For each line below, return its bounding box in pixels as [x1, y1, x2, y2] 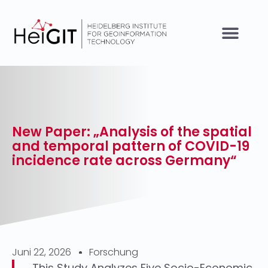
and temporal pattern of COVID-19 [12, 137, 249, 156]
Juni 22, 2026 [12, 245, 71, 259]
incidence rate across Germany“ [12, 151, 237, 170]
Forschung [89, 245, 138, 259]
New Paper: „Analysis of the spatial [12, 123, 252, 141]
